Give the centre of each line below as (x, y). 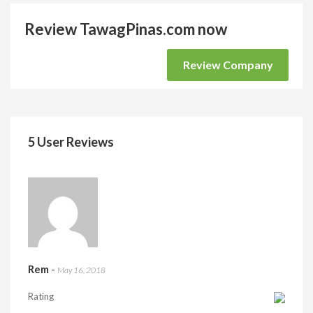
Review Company (228, 65)
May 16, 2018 (81, 270)
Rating (41, 296)
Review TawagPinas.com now (126, 29)
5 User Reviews (71, 142)
